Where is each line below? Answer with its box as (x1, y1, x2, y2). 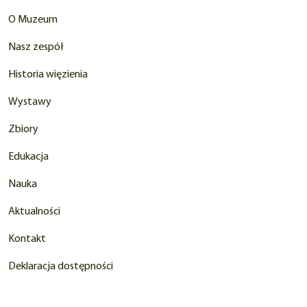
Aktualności (8, 206, 60, 218)
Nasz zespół (8, 42, 64, 53)
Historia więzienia (8, 69, 88, 81)
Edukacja (8, 151, 49, 163)
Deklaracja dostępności (8, 261, 113, 273)
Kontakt (8, 234, 46, 245)
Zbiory (8, 124, 38, 136)
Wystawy (8, 97, 51, 108)
